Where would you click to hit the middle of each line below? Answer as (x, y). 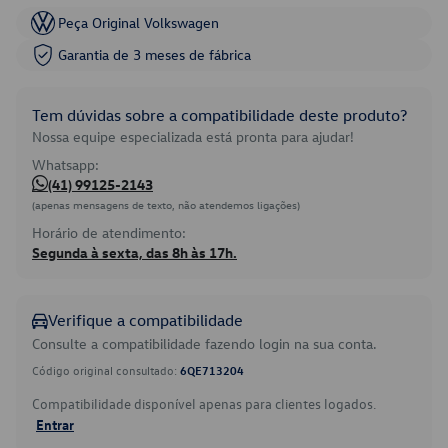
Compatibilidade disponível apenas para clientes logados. (204, 403)
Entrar (55, 424)
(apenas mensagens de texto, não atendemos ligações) (166, 204)
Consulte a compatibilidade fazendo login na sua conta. (204, 343)
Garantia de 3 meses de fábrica (154, 54)
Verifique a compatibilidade (145, 320)
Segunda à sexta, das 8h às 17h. (134, 252)
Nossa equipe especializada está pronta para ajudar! (193, 136)
